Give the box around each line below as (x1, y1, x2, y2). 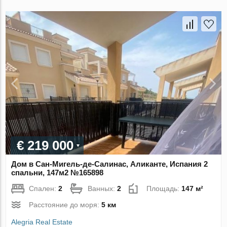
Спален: (29, 184, 59, 193)
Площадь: (146, 184, 182, 193)
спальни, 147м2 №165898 (11, 168, 104, 177)
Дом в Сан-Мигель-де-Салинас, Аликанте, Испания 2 (11, 160, 208, 169)
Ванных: (88, 184, 118, 193)
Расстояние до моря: (29, 201, 102, 209)
